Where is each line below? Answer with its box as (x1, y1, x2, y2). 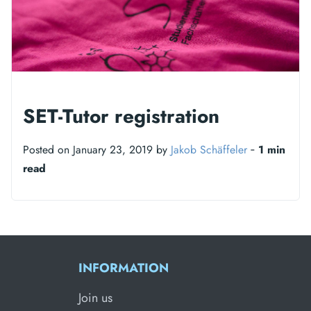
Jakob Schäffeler (171, 141, 247, 158)
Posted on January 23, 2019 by (23, 141, 171, 158)
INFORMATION (78, 258, 169, 277)
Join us (78, 288, 112, 307)
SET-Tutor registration (23, 101, 219, 131)
